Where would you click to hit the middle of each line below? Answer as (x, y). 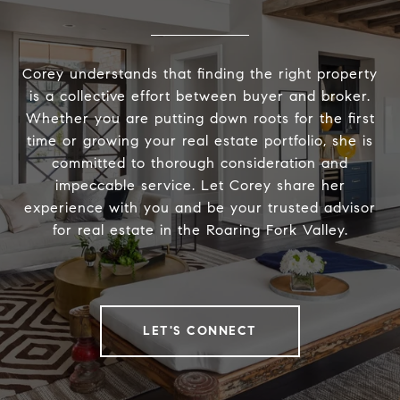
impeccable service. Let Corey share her (200, 186)
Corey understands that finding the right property (200, 74)
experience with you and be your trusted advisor (200, 208)
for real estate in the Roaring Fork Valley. (200, 230)
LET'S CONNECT (200, 331)
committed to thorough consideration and (200, 163)
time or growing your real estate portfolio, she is (200, 141)
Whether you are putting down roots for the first (200, 119)
